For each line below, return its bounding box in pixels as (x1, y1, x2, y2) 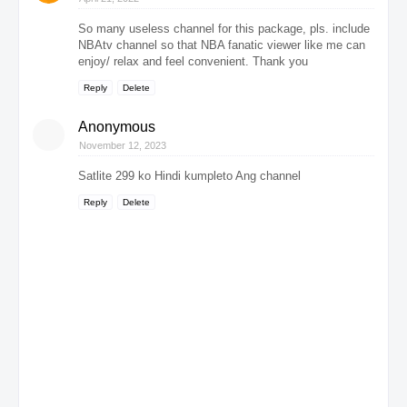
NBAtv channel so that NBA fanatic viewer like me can (78, 37, 365, 52)
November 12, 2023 (79, 139, 166, 151)
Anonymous (78, 118, 155, 134)
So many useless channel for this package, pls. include (78, 21, 370, 35)
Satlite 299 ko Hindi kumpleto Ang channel (78, 168, 301, 183)
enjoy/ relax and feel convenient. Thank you (78, 54, 308, 68)
